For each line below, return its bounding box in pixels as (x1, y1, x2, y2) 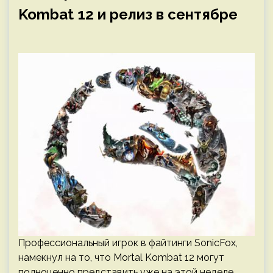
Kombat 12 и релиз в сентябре (18, 5, 238, 23)
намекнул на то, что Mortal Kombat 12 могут (18, 252, 224, 263)
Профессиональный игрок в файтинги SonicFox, (18, 237, 238, 249)
